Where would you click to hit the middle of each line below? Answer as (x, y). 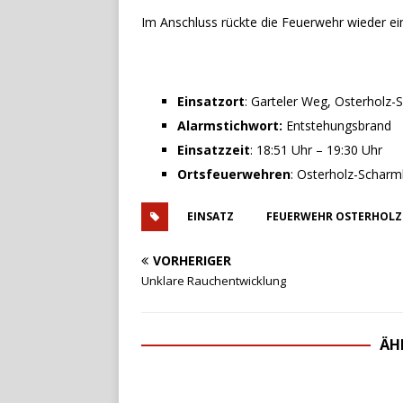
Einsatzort (211, 101)
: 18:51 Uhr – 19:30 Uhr (316, 150)
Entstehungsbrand (339, 125)
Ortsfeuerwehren (234, 174)
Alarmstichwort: (232, 125)
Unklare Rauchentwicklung (214, 281)
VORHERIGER (192, 260)
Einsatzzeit (214, 150)
